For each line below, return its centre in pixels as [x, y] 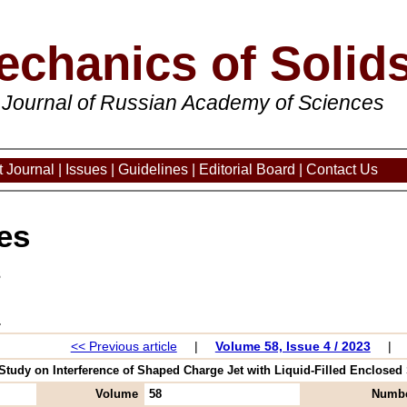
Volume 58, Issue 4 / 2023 [293, 346]
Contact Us [342, 169]
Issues [86, 169]
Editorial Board [247, 169]
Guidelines [153, 169]
